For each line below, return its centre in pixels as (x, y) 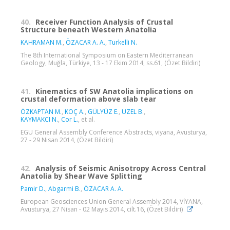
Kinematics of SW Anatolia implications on (114, 91)
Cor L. (70, 120)
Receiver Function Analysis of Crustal (104, 22)
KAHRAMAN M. (42, 43)
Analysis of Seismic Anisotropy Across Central (121, 168)
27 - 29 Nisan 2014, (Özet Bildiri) (67, 140)
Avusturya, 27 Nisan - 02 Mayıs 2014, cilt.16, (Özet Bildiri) (102, 209)
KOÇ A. (75, 112)
